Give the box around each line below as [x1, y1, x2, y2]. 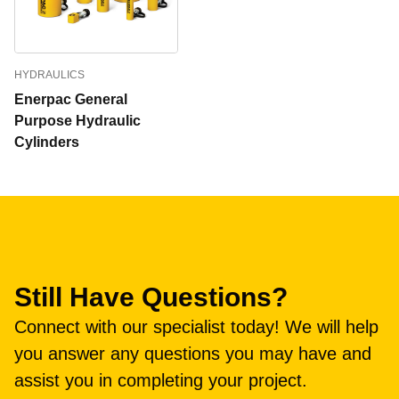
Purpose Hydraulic [14, 113, 141, 128]
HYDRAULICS [14, 69, 85, 81]
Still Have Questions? [14, 282, 288, 312]
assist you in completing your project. [14, 370, 307, 390]
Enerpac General [14, 92, 127, 107]
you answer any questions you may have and [14, 344, 371, 363]
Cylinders [14, 134, 79, 150]
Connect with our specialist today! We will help [14, 317, 379, 337]
